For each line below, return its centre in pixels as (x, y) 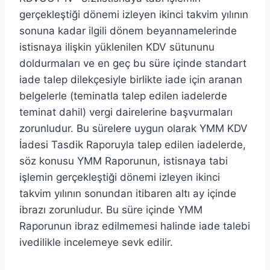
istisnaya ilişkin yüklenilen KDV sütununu (117, 47)
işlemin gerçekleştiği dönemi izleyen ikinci (120, 177)
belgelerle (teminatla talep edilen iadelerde (123, 96)
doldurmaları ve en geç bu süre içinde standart (133, 63)
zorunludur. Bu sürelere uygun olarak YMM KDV (133, 128)
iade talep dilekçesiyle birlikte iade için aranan (131, 79)
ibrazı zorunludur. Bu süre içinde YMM (111, 209)
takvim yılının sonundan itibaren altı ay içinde (128, 193)
